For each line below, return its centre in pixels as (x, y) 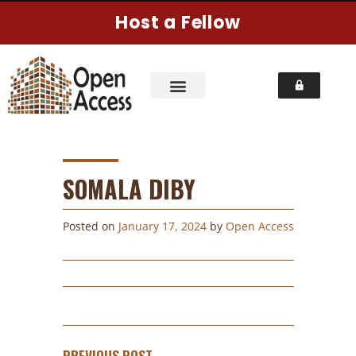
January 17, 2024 (162, 226)
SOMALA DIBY (129, 188)
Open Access (259, 226)
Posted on (90, 226)
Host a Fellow (178, 23)
